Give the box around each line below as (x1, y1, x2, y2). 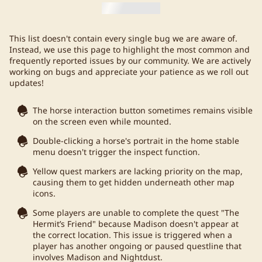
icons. (33, 187, 56, 199)
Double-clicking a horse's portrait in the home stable (33, 135, 239, 146)
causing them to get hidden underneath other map (33, 176, 235, 188)
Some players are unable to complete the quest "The (33, 206, 239, 218)
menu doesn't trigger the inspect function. (33, 146, 200, 157)
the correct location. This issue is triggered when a (33, 229, 232, 240)
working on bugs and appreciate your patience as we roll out (9, 65, 249, 77)
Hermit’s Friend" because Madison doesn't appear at (33, 218, 239, 229)
